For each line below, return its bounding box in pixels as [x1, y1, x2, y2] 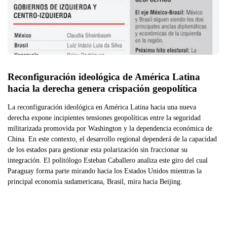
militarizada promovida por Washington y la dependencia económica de [8, 124, 212, 132]
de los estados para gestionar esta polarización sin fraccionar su [8, 145, 187, 154]
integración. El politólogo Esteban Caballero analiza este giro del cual [8, 156, 208, 164]
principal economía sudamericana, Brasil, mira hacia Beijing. [8, 177, 182, 185]
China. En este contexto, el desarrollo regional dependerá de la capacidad [8, 134, 217, 143]
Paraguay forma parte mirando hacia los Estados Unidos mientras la [8, 166, 202, 175]
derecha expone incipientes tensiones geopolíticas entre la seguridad [8, 113, 201, 122]
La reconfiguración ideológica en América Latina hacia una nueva [8, 102, 196, 111]
